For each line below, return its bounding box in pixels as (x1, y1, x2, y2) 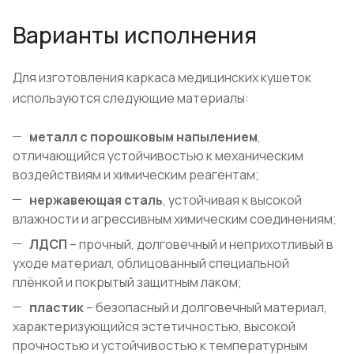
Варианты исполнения (13, 19, 257, 50)
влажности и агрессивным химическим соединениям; (13, 210, 337, 228)
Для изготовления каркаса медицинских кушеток (13, 69, 311, 87)
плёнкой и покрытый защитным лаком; (13, 273, 242, 292)
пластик (29, 299, 86, 317)
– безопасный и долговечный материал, (86, 299, 327, 317)
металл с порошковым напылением (29, 128, 258, 146)
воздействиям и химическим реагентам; (13, 166, 259, 184)
